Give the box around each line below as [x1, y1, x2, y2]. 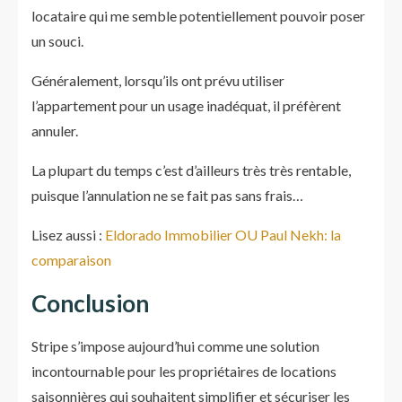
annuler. [31, 122, 78, 139]
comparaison [31, 251, 111, 268]
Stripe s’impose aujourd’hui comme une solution [31, 337, 319, 354]
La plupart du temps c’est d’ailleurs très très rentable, [31, 162, 351, 179]
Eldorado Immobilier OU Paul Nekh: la [105, 226, 341, 243]
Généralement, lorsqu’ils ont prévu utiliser [31, 72, 284, 89]
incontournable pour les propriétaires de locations [31, 363, 336, 380]
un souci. [31, 32, 83, 49]
